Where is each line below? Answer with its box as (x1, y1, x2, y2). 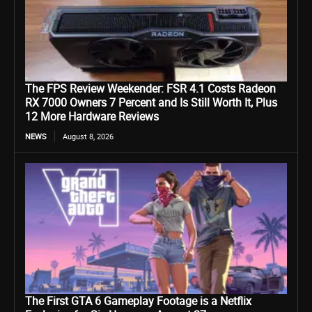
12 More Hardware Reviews (25, 109, 159, 124)
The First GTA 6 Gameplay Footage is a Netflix (25, 293, 251, 309)
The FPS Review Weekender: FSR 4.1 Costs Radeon (25, 81, 276, 96)
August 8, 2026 (63, 131, 114, 141)
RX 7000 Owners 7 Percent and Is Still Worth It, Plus (25, 95, 277, 110)
